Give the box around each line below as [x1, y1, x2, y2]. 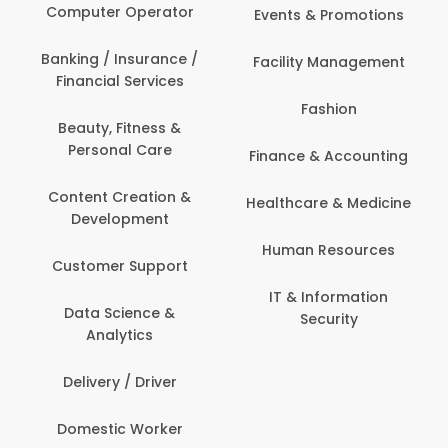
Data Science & [64, 302, 175, 323]
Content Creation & [48, 186, 191, 207]
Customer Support [51, 255, 188, 276]
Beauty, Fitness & [58, 117, 181, 138]
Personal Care [67, 139, 172, 160]
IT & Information [269, 286, 388, 307]
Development [70, 208, 169, 229]
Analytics [86, 324, 153, 345]
